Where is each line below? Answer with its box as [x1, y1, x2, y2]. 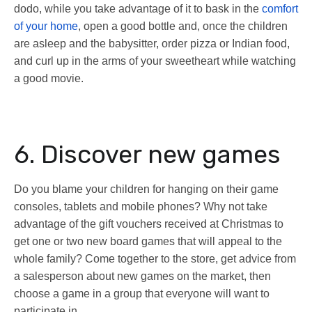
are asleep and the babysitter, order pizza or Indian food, [14, 38, 290, 50]
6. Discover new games [14, 139, 281, 170]
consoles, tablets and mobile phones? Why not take [14, 201, 267, 213]
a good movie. [14, 72, 84, 85]
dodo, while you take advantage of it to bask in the [14, 3, 262, 15]
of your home [14, 20, 78, 33]
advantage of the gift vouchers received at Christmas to [14, 218, 283, 231]
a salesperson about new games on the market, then [14, 270, 271, 283]
